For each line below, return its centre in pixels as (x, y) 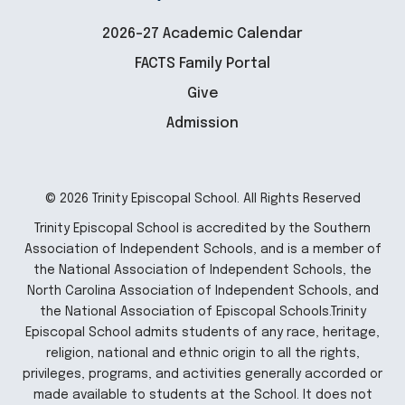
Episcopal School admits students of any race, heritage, (202, 333)
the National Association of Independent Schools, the (202, 271)
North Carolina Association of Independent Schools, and (202, 292)
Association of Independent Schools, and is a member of (202, 250)
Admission (202, 124)
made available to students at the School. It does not (202, 396)
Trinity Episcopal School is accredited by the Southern (202, 229)
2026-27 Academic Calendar (202, 34)
